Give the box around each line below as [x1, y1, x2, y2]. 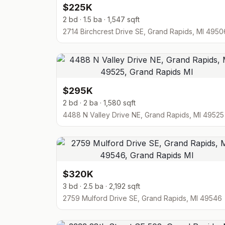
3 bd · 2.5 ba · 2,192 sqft [63, 182, 140, 190]
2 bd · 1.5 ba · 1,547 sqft [63, 15, 140, 24]
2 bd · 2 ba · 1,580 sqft [63, 98, 136, 107]
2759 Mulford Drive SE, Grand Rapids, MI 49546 [63, 194, 222, 202]
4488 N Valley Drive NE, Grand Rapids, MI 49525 [63, 110, 224, 119]
